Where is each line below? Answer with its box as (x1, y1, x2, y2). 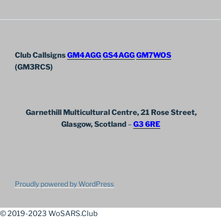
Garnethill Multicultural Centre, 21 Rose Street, (24, 108, 197, 117)
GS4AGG (103, 51, 135, 60)
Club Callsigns (15, 51, 67, 60)
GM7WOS (136, 51, 171, 60)
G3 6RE (133, 119, 160, 129)
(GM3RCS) (15, 63, 53, 72)
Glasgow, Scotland (61, 119, 126, 129)
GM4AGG (67, 51, 101, 60)
